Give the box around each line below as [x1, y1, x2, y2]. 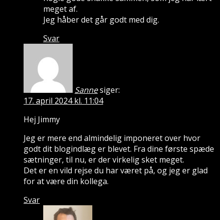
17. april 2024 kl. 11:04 [24, 95, 103, 107]
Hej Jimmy [24, 114, 60, 125]
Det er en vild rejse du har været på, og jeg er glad [24, 165, 208, 176]
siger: [100, 84, 120, 96]
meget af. [43, 3, 78, 15]
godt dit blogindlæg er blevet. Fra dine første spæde [24, 143, 214, 155]
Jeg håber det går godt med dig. [43, 14, 159, 26]
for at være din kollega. [24, 176, 109, 187]
